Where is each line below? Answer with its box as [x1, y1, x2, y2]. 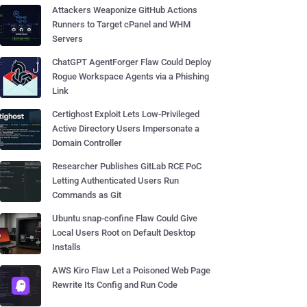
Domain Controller [52, 138, 122, 148]
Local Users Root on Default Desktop [52, 228, 195, 238]
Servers [52, 34, 83, 44]
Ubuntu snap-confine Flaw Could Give [52, 213, 197, 223]
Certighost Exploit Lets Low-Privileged [52, 109, 199, 119]
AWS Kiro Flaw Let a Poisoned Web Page [52, 265, 210, 275]
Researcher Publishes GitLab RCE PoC [52, 161, 201, 171]
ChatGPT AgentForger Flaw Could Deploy [52, 57, 211, 67]
